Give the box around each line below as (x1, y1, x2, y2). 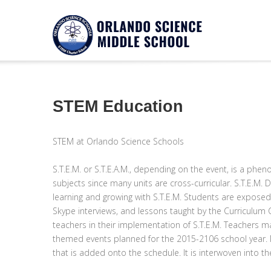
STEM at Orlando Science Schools (53, 135, 184, 147)
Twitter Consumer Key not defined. (68, 29, 202, 41)
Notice (68, 11, 111, 27)
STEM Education (53, 97, 183, 116)
